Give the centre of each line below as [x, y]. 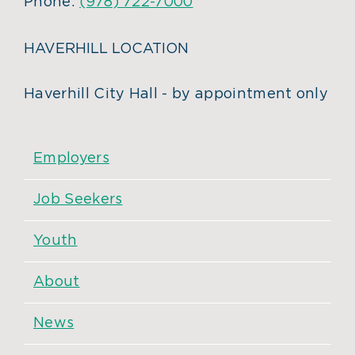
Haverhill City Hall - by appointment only [176, 95]
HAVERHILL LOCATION [106, 50]
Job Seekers [78, 200]
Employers [71, 159]
